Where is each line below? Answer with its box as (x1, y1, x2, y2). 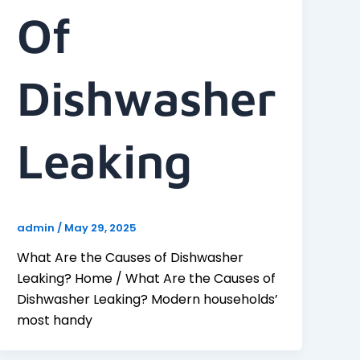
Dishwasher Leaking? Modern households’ (17, 290, 279, 309)
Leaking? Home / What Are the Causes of (17, 269, 276, 288)
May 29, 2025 (64, 219, 137, 235)
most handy (17, 311, 93, 330)
